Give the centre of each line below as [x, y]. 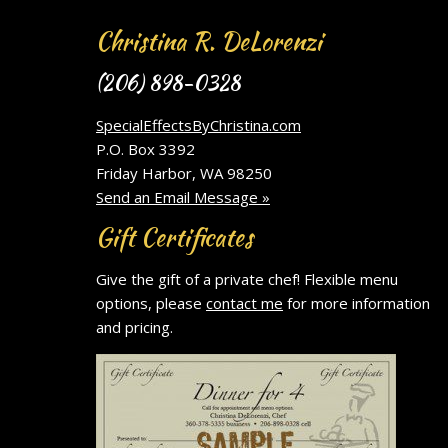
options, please [151, 303]
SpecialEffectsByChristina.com [198, 125]
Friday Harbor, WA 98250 [184, 173]
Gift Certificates [174, 238]
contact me [244, 303]
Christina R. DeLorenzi [209, 42]
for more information [356, 303]
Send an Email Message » [183, 197]
